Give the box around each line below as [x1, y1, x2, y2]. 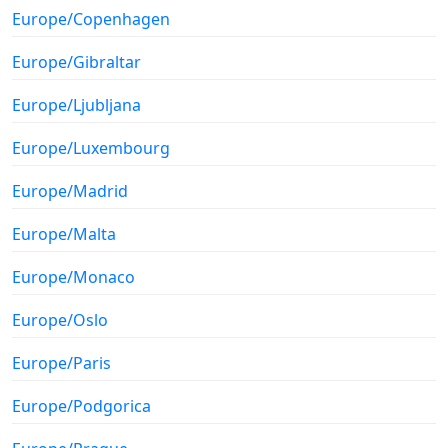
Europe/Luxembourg [12, 136, 170, 159]
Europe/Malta [12, 222, 116, 245]
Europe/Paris [12, 351, 111, 374]
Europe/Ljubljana [12, 93, 141, 116]
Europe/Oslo [12, 308, 108, 331]
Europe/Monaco [12, 265, 135, 288]
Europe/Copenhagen [12, 7, 170, 30]
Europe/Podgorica [12, 394, 151, 417]
